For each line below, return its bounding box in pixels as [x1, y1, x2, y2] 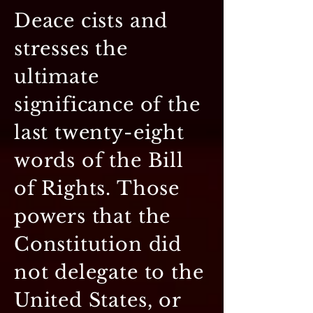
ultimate [14, 64, 99, 88]
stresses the [14, 36, 128, 60]
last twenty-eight [14, 120, 184, 144]
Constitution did [14, 232, 182, 256]
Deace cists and [14, 8, 168, 32]
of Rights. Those [14, 176, 180, 200]
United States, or [14, 288, 181, 312]
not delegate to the [14, 260, 204, 284]
